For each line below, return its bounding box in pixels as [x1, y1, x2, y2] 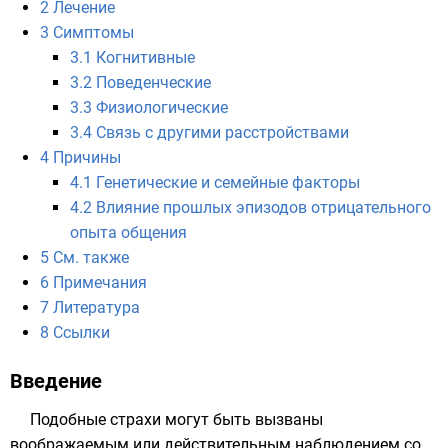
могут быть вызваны [161, 410, 323, 429]
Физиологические [96, 98, 228, 117]
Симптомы [53, 23, 134, 42]
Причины [53, 148, 121, 167]
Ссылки [53, 323, 110, 342]
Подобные [30, 410, 110, 429]
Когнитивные [96, 48, 195, 67]
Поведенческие [96, 73, 211, 92]
